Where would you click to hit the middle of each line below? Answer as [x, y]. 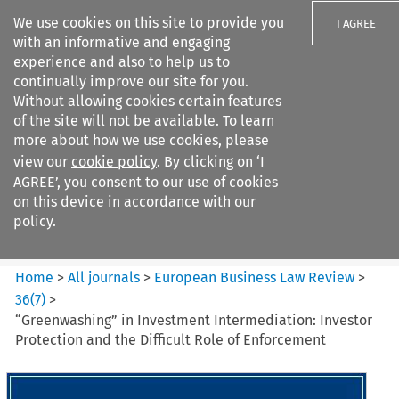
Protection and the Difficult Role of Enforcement [171, 339]
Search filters [163, 123]
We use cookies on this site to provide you [149, 23]
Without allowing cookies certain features [147, 101]
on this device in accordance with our [134, 202]
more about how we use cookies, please [141, 140]
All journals [106, 277]
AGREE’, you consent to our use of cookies [146, 182]
